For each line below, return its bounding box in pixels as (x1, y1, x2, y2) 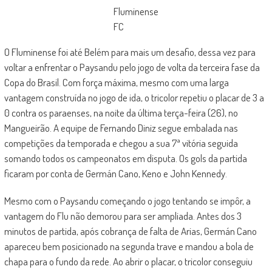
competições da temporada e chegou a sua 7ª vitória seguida (4, 137, 238, 149)
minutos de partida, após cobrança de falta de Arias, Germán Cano (4, 225, 257, 237)
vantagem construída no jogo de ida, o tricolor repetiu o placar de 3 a (4, 91, 264, 104)
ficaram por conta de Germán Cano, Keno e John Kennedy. (4, 167, 227, 180)
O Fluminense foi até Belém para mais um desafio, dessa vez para (4, 46, 256, 58)
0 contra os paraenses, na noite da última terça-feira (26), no (4, 106, 238, 119)
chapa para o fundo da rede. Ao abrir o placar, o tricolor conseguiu (4, 255, 253, 268)
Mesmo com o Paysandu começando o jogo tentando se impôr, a (4, 194, 251, 207)
